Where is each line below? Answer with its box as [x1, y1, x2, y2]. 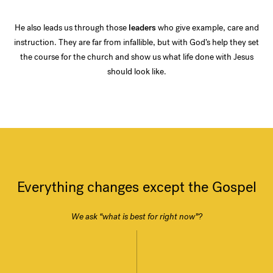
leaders [128, 22, 156, 34]
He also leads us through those [14, 22, 129, 34]
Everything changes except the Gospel [16, 177, 257, 197]
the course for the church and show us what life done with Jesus [19, 51, 253, 63]
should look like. [107, 66, 166, 78]
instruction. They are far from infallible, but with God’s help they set [14, 37, 259, 49]
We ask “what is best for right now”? [71, 211, 202, 223]
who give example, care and [155, 22, 259, 34]
